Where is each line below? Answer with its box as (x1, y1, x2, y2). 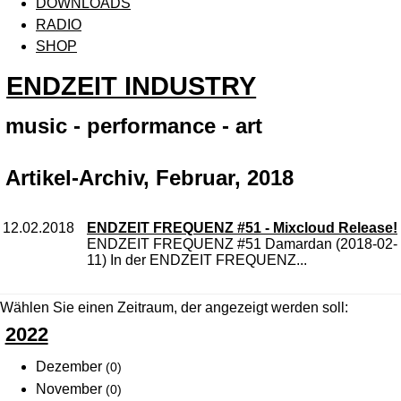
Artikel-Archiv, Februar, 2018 (5, 166, 294, 191)
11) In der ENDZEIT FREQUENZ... (87, 252, 307, 269)
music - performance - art (5, 114, 262, 139)
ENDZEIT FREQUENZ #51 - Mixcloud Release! (87, 220, 397, 236)
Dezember (36, 359, 106, 375)
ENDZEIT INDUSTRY (6, 72, 257, 100)
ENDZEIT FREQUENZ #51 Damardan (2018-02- (87, 236, 397, 252)
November (36, 381, 106, 397)
